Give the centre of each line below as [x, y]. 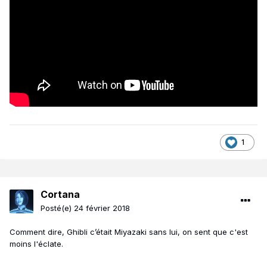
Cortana [60, 195]
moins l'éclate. [36, 244]
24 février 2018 [102, 208]
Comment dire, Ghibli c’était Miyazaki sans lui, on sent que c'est [129, 232]
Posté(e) [57, 208]
